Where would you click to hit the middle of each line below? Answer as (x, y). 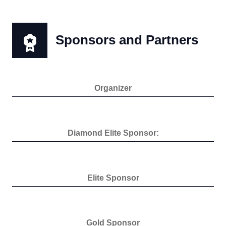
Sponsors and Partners (127, 40)
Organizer (113, 88)
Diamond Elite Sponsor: (113, 133)
